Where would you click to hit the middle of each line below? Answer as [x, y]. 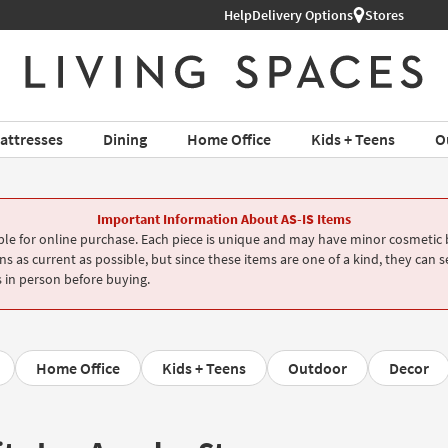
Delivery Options [302, 15]
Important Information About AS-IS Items [224, 219]
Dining [124, 139]
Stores [384, 15]
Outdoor [317, 368]
